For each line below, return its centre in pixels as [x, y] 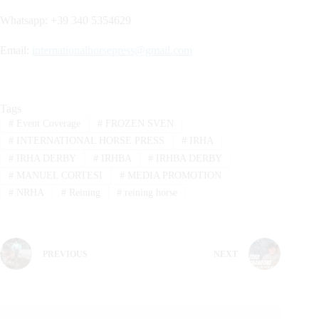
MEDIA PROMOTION [173, 176]
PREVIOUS [65, 255]
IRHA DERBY [45, 158]
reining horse [150, 193]
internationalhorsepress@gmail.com [112, 50]
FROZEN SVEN [138, 123]
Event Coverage [47, 123]
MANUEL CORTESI [58, 176]
